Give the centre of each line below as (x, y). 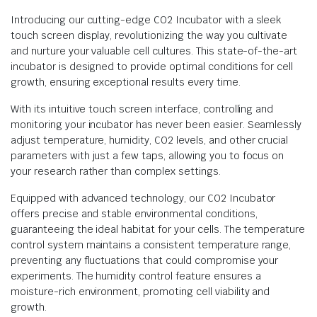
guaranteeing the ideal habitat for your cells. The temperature (158, 229)
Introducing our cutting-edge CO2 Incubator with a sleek (146, 20)
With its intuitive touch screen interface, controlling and (142, 109)
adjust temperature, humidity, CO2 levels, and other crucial (150, 140)
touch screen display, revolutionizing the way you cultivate (149, 35)
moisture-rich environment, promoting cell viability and (140, 292)
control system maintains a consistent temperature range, (151, 245)
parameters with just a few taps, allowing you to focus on (148, 156)
